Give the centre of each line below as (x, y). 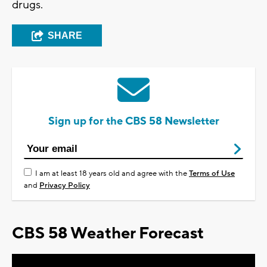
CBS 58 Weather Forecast (108, 234)
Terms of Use (212, 174)
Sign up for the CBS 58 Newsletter (133, 122)
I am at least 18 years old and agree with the (112, 174)
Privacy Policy (65, 186)
